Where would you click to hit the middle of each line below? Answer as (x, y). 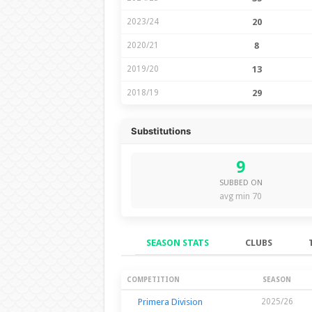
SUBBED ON (241, 182)
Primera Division (170, 302)
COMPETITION (153, 279)
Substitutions (161, 131)
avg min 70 (241, 196)
